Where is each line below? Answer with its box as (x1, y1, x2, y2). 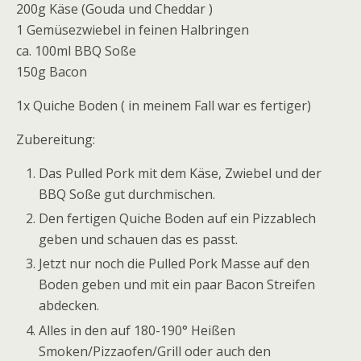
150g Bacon (16, 63, 87, 81)
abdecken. (39, 297, 100, 315)
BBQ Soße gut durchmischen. (39, 185, 216, 203)
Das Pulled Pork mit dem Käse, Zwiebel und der (39, 164, 322, 182)
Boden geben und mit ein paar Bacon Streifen (39, 276, 316, 294)
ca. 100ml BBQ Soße (16, 42, 136, 60)
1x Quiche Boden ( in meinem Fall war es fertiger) (16, 97, 311, 114)
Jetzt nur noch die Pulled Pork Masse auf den (39, 255, 310, 273)
